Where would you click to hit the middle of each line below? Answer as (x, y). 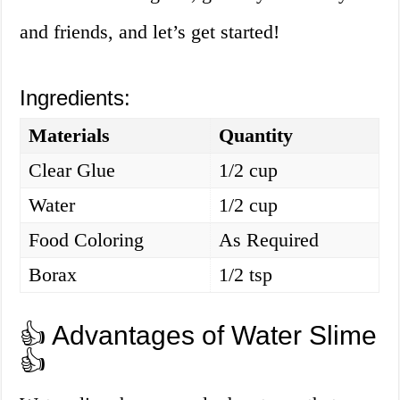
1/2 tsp (246, 275)
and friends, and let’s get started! (150, 32)
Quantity (256, 136)
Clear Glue (72, 171)
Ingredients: (75, 98)
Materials (70, 136)
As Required (269, 240)
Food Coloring (87, 240)
